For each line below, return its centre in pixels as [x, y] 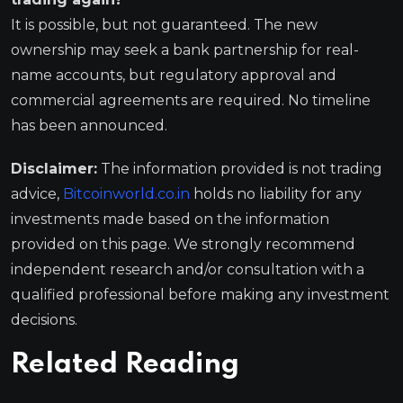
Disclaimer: [54, 168]
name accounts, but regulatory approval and [174, 75]
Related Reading [125, 364]
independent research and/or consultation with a [188, 269]
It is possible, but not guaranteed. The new [164, 24]
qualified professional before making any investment [200, 294]
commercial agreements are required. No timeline [191, 100]
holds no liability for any [278, 193]
